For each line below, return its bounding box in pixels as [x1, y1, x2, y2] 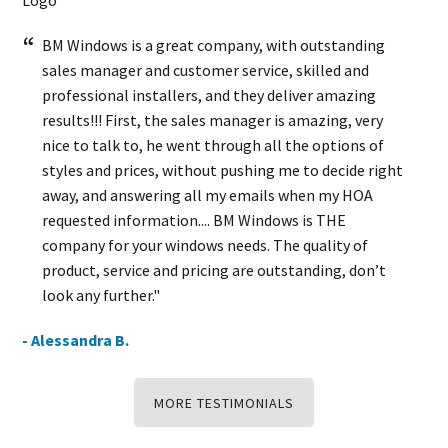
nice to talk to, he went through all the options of [42, 134, 385, 155]
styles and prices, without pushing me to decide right [42, 159, 404, 180]
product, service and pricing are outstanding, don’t [42, 259, 387, 280]
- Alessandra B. [22, 329, 130, 350]
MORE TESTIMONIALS [154, 393, 294, 412]
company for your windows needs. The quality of [42, 234, 369, 255]
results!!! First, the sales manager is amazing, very [42, 109, 384, 130]
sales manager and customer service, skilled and [42, 59, 370, 80]
